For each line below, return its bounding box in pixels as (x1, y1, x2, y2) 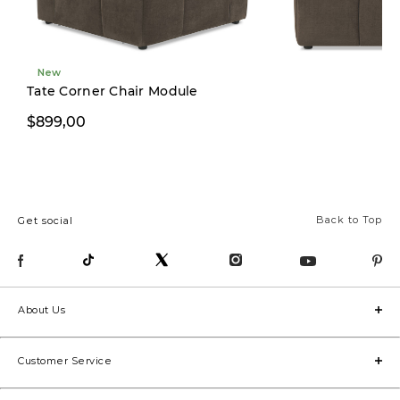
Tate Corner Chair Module (27, 82, 198, 99)
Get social (18, 213, 73, 227)
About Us (18, 304, 65, 317)
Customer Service (18, 354, 112, 368)
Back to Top (316, 212, 382, 226)
